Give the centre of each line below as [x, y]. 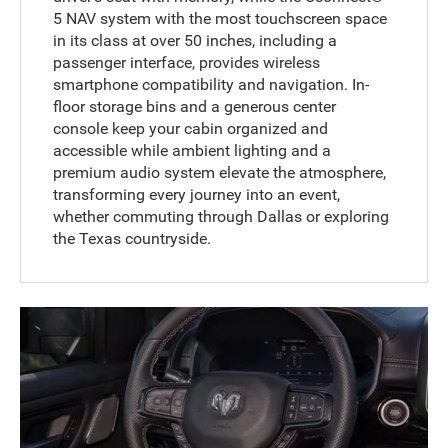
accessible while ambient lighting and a [192, 150]
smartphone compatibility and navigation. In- [211, 84]
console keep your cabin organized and [191, 128]
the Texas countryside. [132, 238]
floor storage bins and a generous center [195, 106]
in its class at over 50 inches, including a [195, 40]
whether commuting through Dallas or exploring [221, 216]
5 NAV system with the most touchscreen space [220, 18]
